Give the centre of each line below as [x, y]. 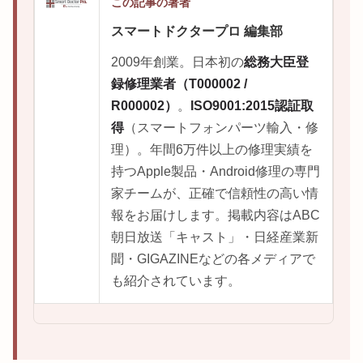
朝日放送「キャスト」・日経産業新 [215, 237]
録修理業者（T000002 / [179, 84]
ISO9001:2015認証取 [252, 106]
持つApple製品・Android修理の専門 [216, 172]
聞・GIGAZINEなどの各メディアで [213, 259]
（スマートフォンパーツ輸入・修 [221, 128]
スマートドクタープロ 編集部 [197, 32]
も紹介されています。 [176, 281]
